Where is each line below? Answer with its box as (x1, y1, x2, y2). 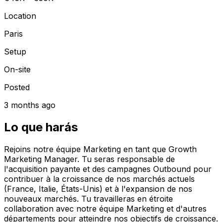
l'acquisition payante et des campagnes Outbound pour (4, 164, 212, 174)
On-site (4, 64, 31, 74)
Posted (4, 82, 30, 92)
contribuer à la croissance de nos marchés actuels (4, 173, 195, 184)
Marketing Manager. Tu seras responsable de (4, 154, 175, 164)
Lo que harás (4, 119, 78, 134)
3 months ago (4, 100, 55, 110)
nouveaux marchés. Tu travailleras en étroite (4, 193, 173, 204)
